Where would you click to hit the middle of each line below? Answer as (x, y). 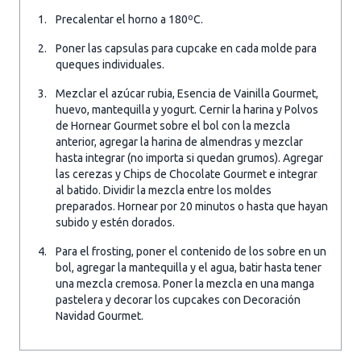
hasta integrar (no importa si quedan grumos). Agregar (189, 158)
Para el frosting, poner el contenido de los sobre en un (191, 251)
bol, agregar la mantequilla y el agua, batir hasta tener (189, 268)
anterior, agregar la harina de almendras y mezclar (179, 142)
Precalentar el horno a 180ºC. (129, 19)
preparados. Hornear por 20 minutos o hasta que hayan (192, 206)
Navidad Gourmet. (100, 316)
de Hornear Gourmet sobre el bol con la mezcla (173, 126)
